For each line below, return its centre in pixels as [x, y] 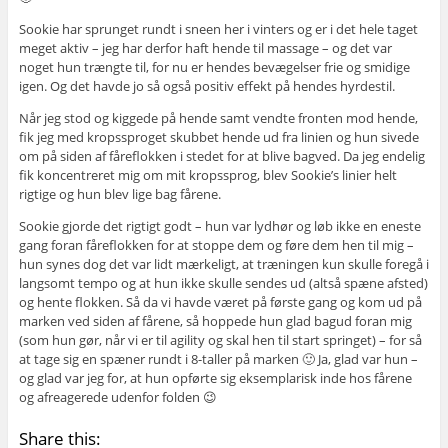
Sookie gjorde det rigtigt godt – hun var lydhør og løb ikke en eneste [219, 226]
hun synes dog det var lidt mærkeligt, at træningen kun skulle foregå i [223, 264]
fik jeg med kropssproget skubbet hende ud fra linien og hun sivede [218, 137]
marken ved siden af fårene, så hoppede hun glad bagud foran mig [215, 321]
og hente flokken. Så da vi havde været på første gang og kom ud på [220, 302]
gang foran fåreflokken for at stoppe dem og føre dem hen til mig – [216, 245]
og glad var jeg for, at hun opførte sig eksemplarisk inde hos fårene [215, 378]
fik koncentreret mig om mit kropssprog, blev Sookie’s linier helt [207, 175]
